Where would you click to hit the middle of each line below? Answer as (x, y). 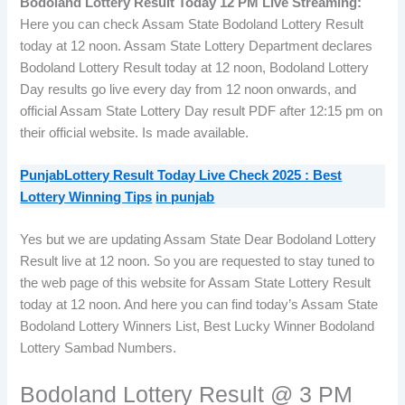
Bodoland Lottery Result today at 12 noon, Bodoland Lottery (195, 67)
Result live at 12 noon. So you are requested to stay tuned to (198, 262)
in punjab (185, 197)
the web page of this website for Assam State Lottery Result (196, 283)
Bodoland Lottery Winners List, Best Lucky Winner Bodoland (198, 327)
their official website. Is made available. (135, 132)
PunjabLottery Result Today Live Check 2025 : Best (181, 175)
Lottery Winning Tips (86, 197)
